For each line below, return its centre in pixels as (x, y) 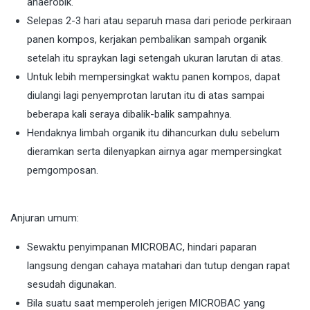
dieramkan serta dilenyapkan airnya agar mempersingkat (154, 152)
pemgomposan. (63, 171)
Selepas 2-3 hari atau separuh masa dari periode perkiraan (159, 21)
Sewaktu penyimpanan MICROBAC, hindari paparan (142, 247)
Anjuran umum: (45, 218)
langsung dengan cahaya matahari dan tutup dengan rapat (158, 266)
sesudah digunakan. (72, 285)
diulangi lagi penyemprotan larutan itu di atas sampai (146, 96)
